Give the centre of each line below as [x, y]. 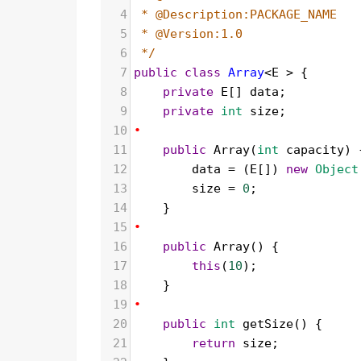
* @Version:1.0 [192, 34]
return [214, 344]
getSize [268, 324]
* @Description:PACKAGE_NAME [239, 15]
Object [337, 170]
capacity [315, 150]
